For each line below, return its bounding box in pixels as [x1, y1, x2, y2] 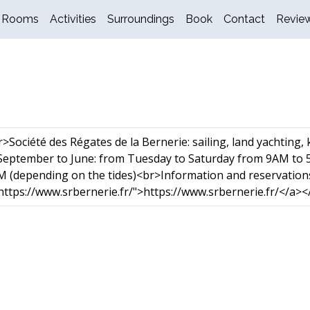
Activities [50, 12, 96, 26]
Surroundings [107, 12, 174, 26]
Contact [224, 12, 265, 26]
